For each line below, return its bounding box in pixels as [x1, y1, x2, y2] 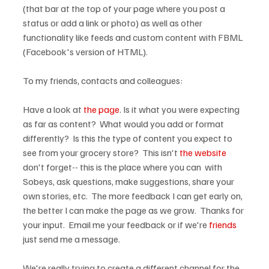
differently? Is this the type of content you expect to [23, 132, 234, 144]
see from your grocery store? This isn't [23, 147, 180, 159]
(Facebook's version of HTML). [23, 46, 148, 58]
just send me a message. [23, 233, 120, 245]
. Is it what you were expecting [119, 103, 241, 115]
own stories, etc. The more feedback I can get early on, [23, 190, 244, 202]
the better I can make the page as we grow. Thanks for [23, 204, 246, 216]
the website [180, 147, 226, 159]
